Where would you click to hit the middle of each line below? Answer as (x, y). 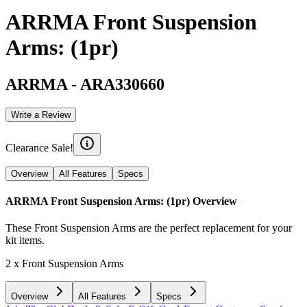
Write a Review (41, 114)
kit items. (25, 241)
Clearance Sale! (39, 147)
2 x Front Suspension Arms (64, 264)
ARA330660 (122, 84)
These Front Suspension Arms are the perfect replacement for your (149, 228)
